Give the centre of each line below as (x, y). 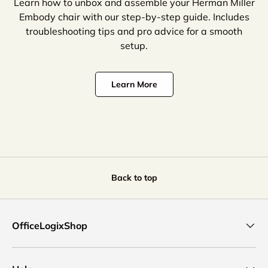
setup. (134, 46)
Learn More (134, 85)
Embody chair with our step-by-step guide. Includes (134, 17)
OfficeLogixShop (50, 225)
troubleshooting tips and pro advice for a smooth (134, 31)
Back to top (134, 177)
